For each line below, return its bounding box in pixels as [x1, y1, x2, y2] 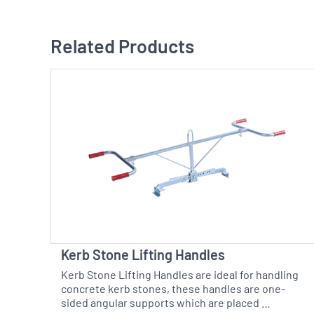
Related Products [50, 39, 194, 59]
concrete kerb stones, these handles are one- [61, 285, 285, 296]
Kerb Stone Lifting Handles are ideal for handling [61, 271, 299, 282]
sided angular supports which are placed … [61, 299, 271, 310]
